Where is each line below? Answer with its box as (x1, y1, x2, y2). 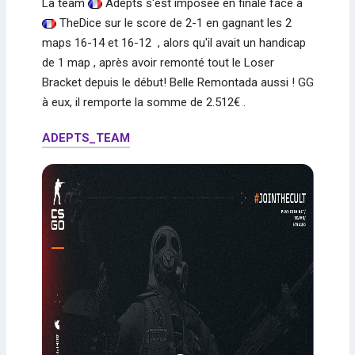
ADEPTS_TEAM (41, 130, 130, 145)
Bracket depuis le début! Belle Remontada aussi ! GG (41, 74, 314, 90)
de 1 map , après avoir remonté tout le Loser (41, 55, 274, 70)
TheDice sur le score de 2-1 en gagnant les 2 (55, 15, 292, 30)
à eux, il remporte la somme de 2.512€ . (41, 94, 246, 109)
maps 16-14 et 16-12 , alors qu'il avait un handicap (41, 35, 306, 50)
